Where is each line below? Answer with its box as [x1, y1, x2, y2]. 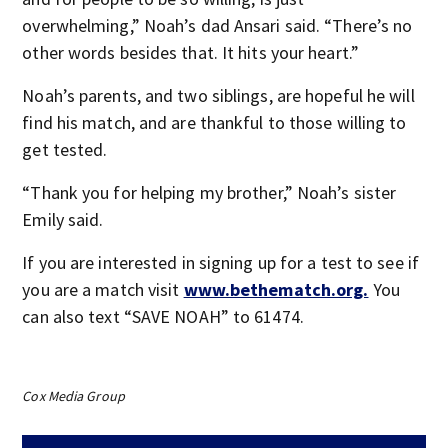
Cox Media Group [22, 386, 125, 405]
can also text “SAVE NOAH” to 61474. [22, 304, 304, 328]
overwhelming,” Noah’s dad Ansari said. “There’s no [22, 13, 413, 37]
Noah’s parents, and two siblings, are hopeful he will [22, 83, 415, 107]
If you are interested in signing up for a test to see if [22, 250, 419, 274]
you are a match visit [22, 277, 184, 301]
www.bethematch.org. [183, 277, 369, 301]
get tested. [22, 137, 108, 161]
